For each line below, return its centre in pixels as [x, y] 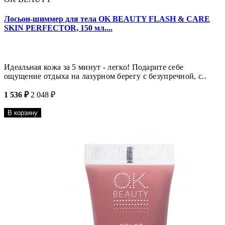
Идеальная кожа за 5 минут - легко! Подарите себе [94, 67]
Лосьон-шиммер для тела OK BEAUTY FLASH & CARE [107, 19]
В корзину [23, 113]
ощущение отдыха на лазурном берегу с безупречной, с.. [105, 76]
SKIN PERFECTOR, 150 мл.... [58, 28]
